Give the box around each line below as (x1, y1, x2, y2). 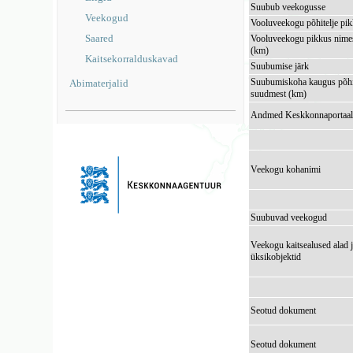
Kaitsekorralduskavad (85, 53, 179, 65)
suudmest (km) (251, 88, 307, 99)
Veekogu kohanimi (251, 164, 321, 175)
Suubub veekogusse (251, 2, 326, 13)
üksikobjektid (251, 251, 302, 262)
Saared (85, 32, 114, 44)
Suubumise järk (251, 61, 310, 72)
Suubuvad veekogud (251, 212, 328, 223)
